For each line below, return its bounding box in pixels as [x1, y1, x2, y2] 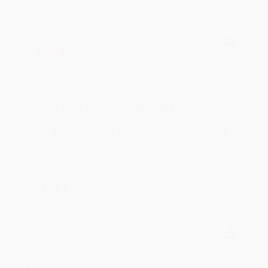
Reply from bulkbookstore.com [34, 101, 175, 113]
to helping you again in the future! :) [34, 138, 179, 150]
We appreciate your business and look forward [34, 126, 229, 138]
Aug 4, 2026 [21, 62, 60, 71]
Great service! [21, 71, 80, 83]
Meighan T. [21, 227, 70, 239]
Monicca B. [21, 33, 70, 45]
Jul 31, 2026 [21, 255, 62, 264]
